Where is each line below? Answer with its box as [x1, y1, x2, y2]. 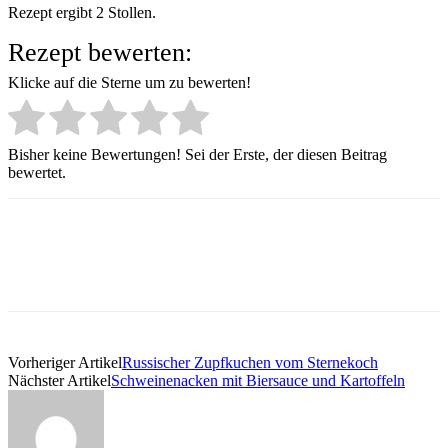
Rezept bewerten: [8, 37, 192, 67]
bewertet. [8, 163, 66, 181]
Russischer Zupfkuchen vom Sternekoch [122, 353, 378, 371]
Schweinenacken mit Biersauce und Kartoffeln [111, 371, 405, 389]
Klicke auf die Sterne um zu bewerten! [8, 74, 251, 92]
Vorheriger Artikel [8, 353, 122, 371]
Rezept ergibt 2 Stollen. [8, 3, 156, 21]
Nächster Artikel [8, 371, 111, 389]
